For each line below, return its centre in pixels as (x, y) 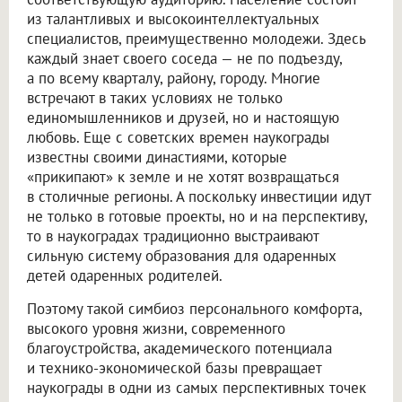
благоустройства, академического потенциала (179, 348)
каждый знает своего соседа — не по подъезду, (184, 58)
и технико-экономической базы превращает (174, 367)
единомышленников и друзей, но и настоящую (183, 117)
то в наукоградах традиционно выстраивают (173, 236)
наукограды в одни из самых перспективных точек (197, 387)
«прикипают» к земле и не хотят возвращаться (183, 176)
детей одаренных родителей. (125, 275)
